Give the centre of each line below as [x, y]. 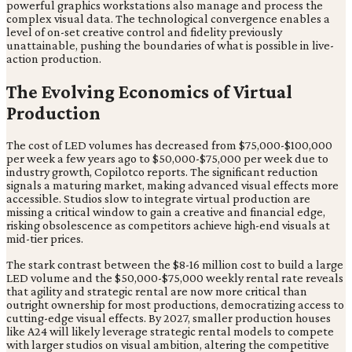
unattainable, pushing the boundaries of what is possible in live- [170, 45]
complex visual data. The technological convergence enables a [168, 18]
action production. [54, 58]
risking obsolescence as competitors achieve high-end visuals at [168, 225]
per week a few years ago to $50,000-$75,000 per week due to [167, 159]
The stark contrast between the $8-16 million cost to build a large [175, 265]
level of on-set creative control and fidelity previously [144, 31]
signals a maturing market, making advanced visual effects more [172, 185]
